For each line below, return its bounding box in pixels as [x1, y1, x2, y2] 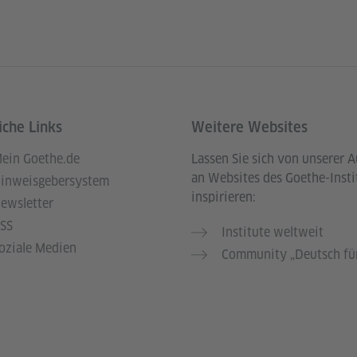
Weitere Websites [191, 118, 308, 135]
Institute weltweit [222, 223, 324, 241]
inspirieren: [191, 188, 256, 206]
